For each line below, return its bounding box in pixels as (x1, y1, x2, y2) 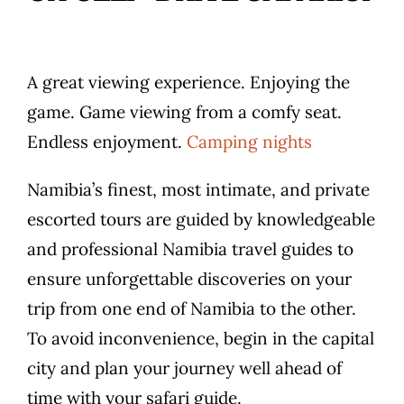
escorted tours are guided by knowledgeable (27, 208, 375, 231)
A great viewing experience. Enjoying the (27, 71, 350, 94)
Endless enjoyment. (27, 131, 187, 153)
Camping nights (187, 131, 312, 153)
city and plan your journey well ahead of (27, 357, 342, 380)
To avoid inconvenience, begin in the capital (27, 327, 374, 350)
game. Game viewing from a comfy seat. (27, 101, 342, 124)
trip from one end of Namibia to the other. (27, 298, 356, 320)
